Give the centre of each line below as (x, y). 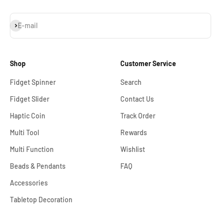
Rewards (134, 132)
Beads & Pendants (38, 166)
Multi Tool (24, 132)
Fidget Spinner (33, 82)
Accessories (29, 183)
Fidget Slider (30, 99)
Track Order (138, 116)
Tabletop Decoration (41, 200)
